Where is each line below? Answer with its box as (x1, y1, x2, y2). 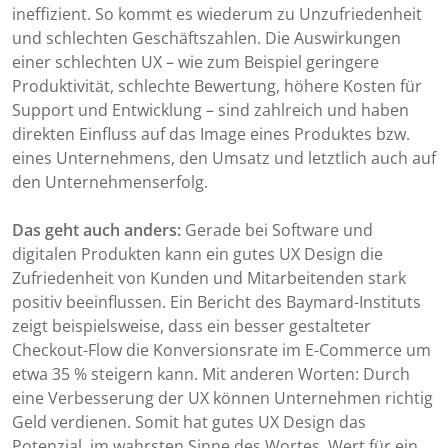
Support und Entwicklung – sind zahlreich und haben (12, 99, 409, 122)
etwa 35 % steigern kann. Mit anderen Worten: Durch (12, 363, 410, 386)
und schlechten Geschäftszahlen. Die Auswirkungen (12, 27, 401, 50)
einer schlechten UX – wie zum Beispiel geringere (12, 51, 379, 74)
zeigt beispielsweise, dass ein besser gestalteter (12, 315, 371, 338)
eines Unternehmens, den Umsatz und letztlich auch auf (12, 147, 436, 170)
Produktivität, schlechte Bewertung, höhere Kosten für (12, 75, 422, 98)
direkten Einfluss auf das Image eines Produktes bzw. (12, 123, 410, 146)
